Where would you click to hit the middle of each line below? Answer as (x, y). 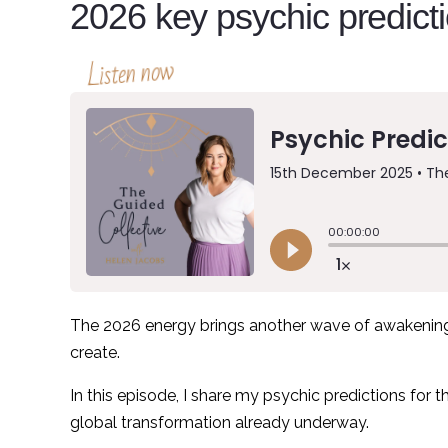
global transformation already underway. (219, 423)
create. (95, 353)
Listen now (130, 73)
